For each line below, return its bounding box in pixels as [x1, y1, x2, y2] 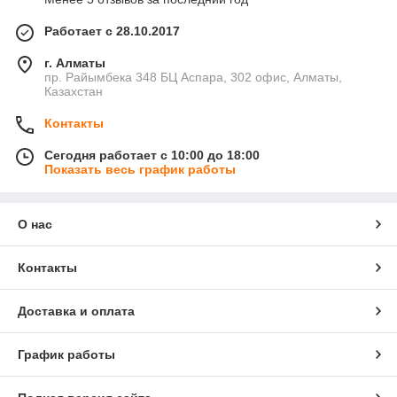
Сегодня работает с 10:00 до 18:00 [44, 148, 260, 163]
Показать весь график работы [44, 162, 236, 177]
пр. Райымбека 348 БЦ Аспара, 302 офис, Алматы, [44, 70, 342, 85]
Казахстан [44, 84, 103, 99]
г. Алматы [44, 56, 105, 71]
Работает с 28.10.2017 [44, 24, 180, 39]
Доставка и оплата [18, 304, 135, 319]
